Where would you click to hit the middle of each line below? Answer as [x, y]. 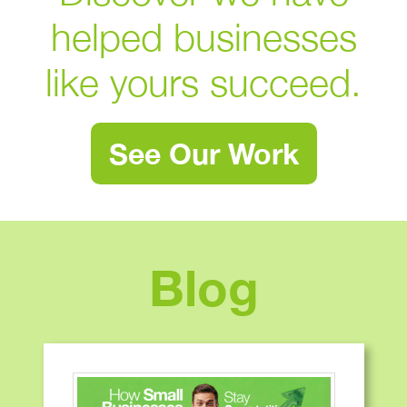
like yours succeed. [203, 82]
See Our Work [203, 154]
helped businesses [203, 37]
